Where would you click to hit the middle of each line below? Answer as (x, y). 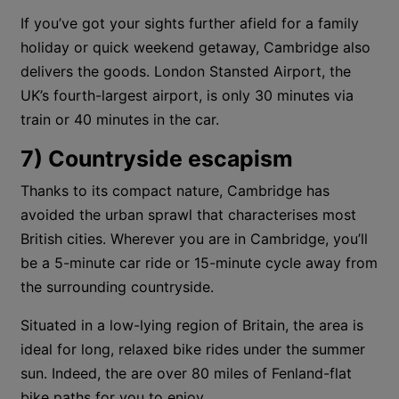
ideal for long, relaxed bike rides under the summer (193, 349)
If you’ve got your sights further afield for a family (190, 23)
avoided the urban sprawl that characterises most (189, 215)
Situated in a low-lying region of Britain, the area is (192, 325)
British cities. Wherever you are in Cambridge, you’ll (195, 239)
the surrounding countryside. (118, 287)
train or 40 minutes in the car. (120, 119)
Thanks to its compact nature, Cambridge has (175, 191)
